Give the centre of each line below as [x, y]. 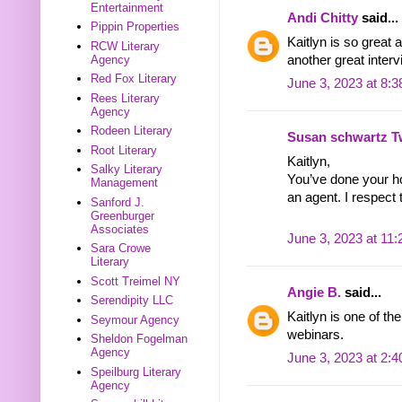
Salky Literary [127, 170]
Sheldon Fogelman [140, 339]
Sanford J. [118, 202]
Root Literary [124, 150]
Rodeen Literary [132, 131]
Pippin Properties [135, 27]
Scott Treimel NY [136, 281]
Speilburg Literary [136, 371]
